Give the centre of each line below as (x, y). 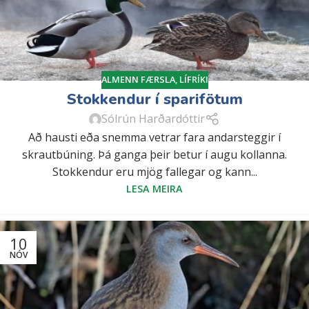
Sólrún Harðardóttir (153, 119)
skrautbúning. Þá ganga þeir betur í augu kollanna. (154, 154)
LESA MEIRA (154, 188)
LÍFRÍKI (193, 80)
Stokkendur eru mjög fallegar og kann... (154, 171)
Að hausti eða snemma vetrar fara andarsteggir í (154, 137)
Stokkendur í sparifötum (154, 99)
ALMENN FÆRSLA (138, 80)
